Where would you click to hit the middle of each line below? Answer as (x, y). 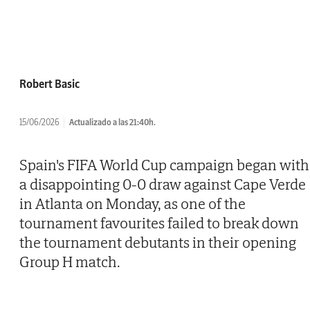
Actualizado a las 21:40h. (112, 122)
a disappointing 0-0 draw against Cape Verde (163, 184)
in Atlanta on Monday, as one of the (133, 204)
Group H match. (70, 262)
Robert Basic (49, 84)
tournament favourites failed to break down (159, 223)
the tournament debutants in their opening (158, 243)
